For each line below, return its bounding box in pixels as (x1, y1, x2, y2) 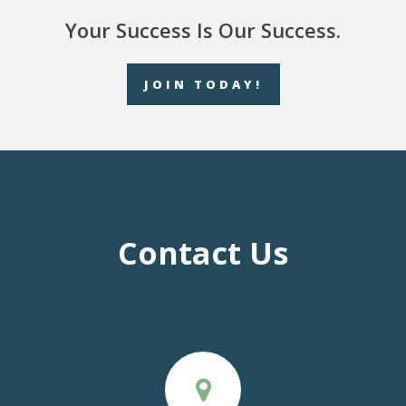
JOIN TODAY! (143, 76, 263, 93)
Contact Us (118, 232, 288, 275)
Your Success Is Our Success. (65, 16, 341, 44)
